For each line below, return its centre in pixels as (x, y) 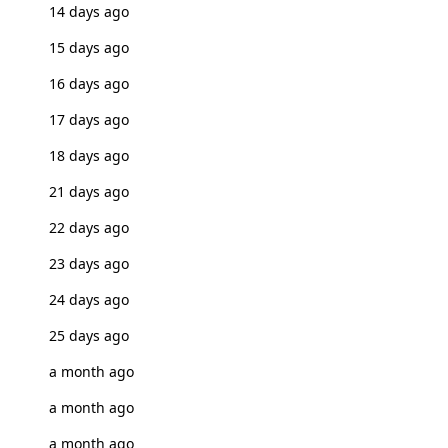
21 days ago (88, 191)
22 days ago (88, 227)
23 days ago (88, 263)
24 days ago (88, 299)
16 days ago (88, 83)
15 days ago (88, 47)
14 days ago (88, 11)
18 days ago (88, 155)
